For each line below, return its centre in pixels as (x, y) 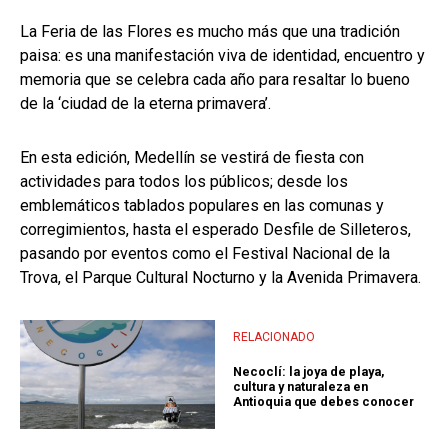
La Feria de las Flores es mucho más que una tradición (210, 31)
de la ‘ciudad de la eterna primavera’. (145, 103)
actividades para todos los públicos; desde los (184, 181)
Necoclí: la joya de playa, (309, 371)
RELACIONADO (274, 336)
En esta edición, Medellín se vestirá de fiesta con (192, 157)
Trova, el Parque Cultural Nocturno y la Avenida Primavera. (220, 277)
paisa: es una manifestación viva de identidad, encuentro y (222, 55)
